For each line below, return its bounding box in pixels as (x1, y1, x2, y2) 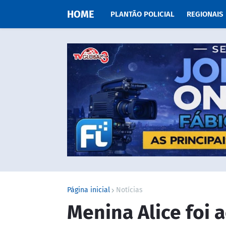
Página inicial (67, 186, 110, 195)
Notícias (116, 186, 143, 195)
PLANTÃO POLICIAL (110, 10, 175, 19)
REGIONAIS (187, 10, 223, 19)
